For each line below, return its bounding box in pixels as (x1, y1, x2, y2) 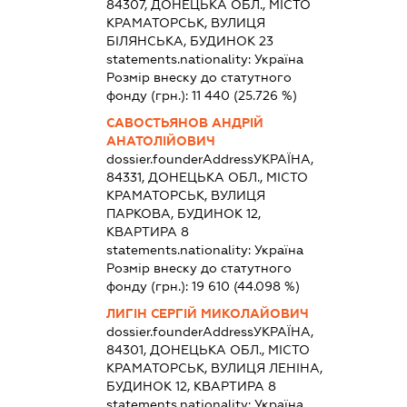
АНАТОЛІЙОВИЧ (105, 133, 215, 148)
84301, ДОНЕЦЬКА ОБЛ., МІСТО (105, 342, 310, 357)
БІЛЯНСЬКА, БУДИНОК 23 (105, 33, 273, 48)
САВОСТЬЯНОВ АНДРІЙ (105, 114, 263, 130)
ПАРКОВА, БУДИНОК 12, (105, 205, 261, 221)
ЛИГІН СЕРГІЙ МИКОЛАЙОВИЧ (105, 305, 309, 321)
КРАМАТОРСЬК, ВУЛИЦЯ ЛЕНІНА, (105, 360, 323, 375)
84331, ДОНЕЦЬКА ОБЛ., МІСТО (105, 169, 308, 184)
